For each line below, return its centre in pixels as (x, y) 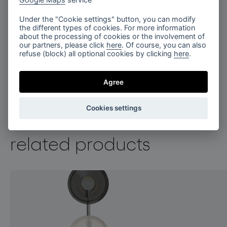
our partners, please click (63, 45)
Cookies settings (113, 108)
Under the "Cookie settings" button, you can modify (108, 19)
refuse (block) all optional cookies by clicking (97, 54)
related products (80, 143)
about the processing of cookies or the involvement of (112, 36)
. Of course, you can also (164, 45)
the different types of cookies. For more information (107, 28)
